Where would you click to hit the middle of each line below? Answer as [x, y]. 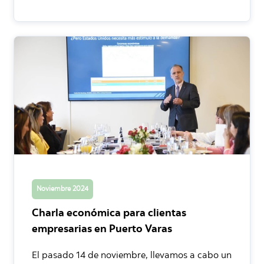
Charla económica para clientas [109, 214]
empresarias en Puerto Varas [102, 230]
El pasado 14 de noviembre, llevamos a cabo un [132, 255]
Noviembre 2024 [62, 189]
